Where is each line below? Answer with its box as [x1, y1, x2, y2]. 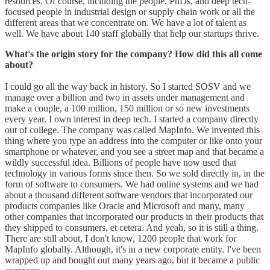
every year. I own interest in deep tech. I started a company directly [5, 113, 259, 124]
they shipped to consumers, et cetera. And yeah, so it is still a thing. [5, 222, 259, 233]
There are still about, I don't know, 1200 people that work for [5, 233, 236, 243]
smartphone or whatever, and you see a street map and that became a [5, 146, 264, 157]
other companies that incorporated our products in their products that [5, 211, 263, 222]
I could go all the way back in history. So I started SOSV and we [5, 81, 251, 92]
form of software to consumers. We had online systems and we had [5, 178, 259, 189]
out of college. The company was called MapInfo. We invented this [5, 124, 260, 135]
